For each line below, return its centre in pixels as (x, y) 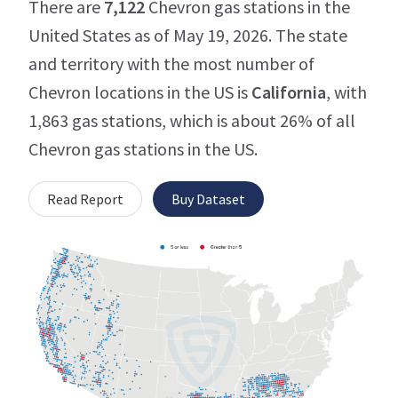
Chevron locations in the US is (140, 92)
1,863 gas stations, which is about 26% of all (192, 120)
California (289, 92)
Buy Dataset (208, 199)
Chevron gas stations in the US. (143, 148)
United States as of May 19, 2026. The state (188, 35)
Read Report (85, 199)
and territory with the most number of (171, 63)
